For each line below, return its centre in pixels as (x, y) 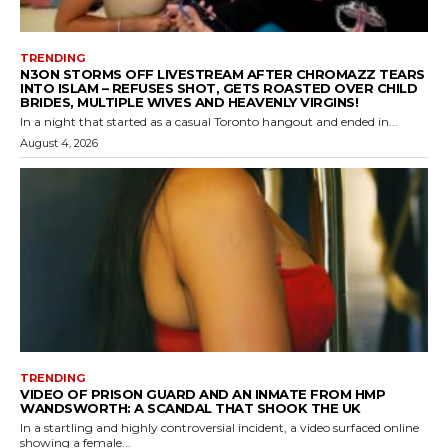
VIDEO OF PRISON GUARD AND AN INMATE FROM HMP (202, 393)
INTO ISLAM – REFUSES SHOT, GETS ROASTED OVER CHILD (218, 88)
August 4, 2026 (59, 143)
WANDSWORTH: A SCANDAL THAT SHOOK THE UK (190, 407)
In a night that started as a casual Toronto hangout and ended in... (209, 122)
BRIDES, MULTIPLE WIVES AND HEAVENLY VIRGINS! (189, 102)
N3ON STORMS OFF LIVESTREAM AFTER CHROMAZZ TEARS (222, 74)
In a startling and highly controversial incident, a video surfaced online (219, 427)
